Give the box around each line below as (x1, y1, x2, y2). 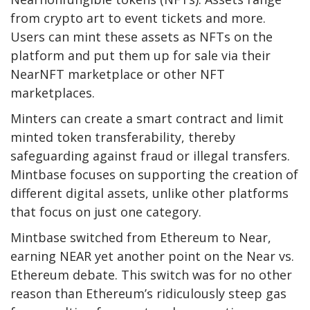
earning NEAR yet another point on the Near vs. (10, 247, 294, 264)
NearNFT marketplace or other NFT (10, 65, 225, 82)
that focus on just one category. (10, 203, 201, 220)
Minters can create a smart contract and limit (10, 109, 284, 127)
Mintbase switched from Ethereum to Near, (10, 228, 271, 246)
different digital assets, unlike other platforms (10, 184, 289, 201)
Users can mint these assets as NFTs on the (10, 28, 273, 45)
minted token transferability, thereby (10, 128, 235, 145)
